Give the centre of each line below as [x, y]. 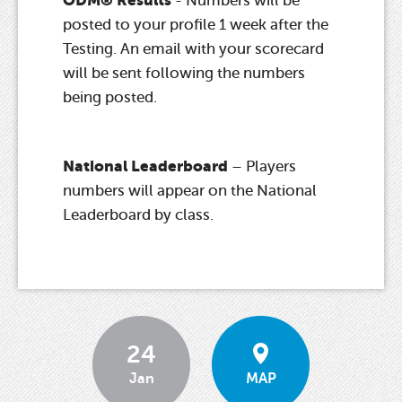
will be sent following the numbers [184, 73]
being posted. [112, 97]
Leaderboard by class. [138, 215]
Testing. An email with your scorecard [193, 48]
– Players [262, 167]
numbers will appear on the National [190, 191]
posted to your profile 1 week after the [196, 24]
